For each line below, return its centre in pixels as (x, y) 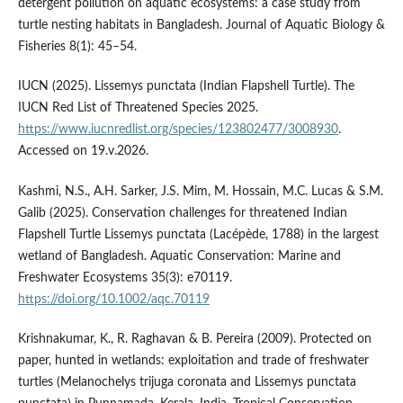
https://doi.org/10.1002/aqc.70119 (113, 299)
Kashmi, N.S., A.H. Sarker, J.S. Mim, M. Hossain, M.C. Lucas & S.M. (200, 191)
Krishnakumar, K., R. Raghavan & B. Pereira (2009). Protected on (194, 339)
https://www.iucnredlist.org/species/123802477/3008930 (178, 130)
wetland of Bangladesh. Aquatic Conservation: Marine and (179, 256)
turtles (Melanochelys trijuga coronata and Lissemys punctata (187, 382)
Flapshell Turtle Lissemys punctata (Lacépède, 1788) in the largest (198, 234)
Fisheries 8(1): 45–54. (77, 47)
